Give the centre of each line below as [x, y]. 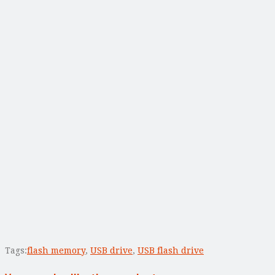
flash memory [56, 250]
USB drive [111, 250]
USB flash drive [171, 250]
